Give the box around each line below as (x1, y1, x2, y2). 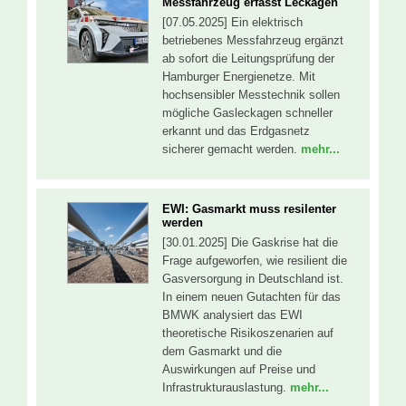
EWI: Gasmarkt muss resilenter (162, 202, 336, 217)
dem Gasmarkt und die (162, 344, 282, 359)
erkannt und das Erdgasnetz (162, 123, 310, 138)
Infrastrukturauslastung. (162, 381, 290, 395)
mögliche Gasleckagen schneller (162, 105, 333, 120)
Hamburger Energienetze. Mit (162, 69, 315, 83)
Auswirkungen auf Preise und (162, 362, 315, 377)
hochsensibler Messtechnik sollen (162, 87, 340, 101)
